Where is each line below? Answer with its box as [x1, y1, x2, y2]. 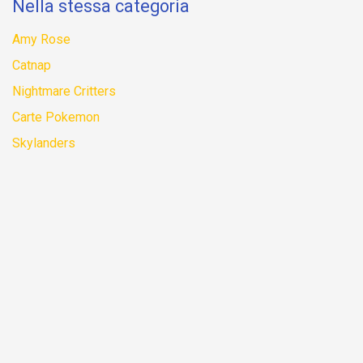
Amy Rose [12, 32, 70, 48]
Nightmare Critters [12, 83, 116, 100]
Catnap [12, 58, 51, 74]
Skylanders [12, 135, 75, 152]
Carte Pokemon [12, 109, 100, 126]
